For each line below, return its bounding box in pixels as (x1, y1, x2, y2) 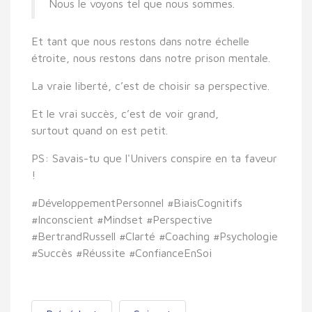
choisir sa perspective (159, 79, 267, 92)
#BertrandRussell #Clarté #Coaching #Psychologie (31, 229, 278, 242)
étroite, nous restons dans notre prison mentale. (31, 51, 270, 64)
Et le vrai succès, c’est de (31, 107, 165, 120)
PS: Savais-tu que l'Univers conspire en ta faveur (31, 151, 277, 164)
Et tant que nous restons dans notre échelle (31, 34, 249, 47)
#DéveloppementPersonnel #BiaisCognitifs (31, 196, 242, 209)
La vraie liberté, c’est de (31, 79, 159, 92)
